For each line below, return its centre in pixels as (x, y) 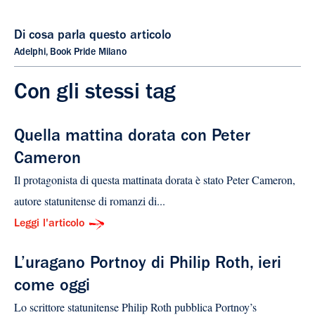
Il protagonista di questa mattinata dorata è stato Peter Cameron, (155, 180)
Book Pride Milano (88, 53)
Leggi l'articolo (49, 225)
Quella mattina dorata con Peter (132, 138)
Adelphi (30, 53)
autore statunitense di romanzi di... (90, 201)
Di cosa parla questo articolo (93, 37)
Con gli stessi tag (95, 95)
